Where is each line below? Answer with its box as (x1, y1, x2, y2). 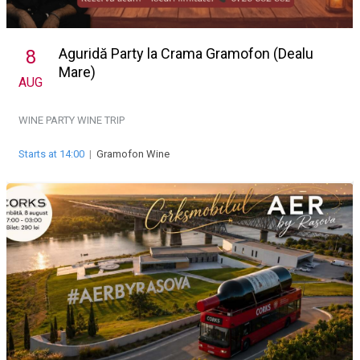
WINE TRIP (77, 114, 125, 127)
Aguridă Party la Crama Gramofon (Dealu (59, 45, 313, 63)
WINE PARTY (18, 114, 77, 127)
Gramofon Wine (96, 148, 170, 161)
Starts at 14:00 (18, 148, 84, 161)
